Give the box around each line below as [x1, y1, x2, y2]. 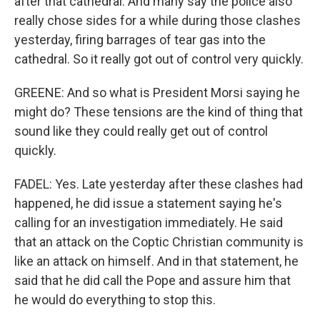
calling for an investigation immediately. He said [14, 215, 283, 230]
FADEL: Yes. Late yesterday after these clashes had [14, 176, 303, 191]
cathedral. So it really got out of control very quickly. [14, 51, 304, 66]
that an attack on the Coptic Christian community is [14, 234, 304, 249]
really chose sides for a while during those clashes [14, 13, 301, 28]
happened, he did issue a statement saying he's [14, 196, 282, 211]
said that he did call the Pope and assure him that [14, 273, 291, 288]
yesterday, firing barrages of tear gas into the [14, 32, 266, 47]
